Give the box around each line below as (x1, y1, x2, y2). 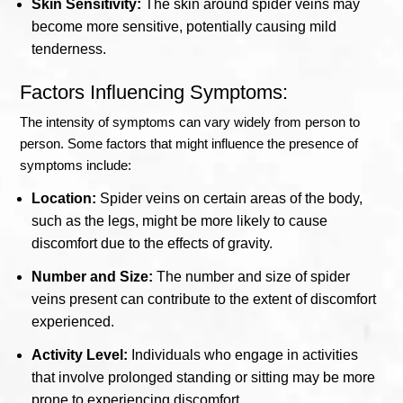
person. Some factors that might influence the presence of (20, 135, 359, 151)
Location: (31, 190, 97, 206)
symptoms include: (20, 157, 132, 173)
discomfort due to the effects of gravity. (31, 235, 273, 251)
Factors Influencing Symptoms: (20, 80, 289, 103)
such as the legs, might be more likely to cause (31, 212, 328, 228)
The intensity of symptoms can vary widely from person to (20, 113, 361, 130)
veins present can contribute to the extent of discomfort (31, 291, 377, 307)
